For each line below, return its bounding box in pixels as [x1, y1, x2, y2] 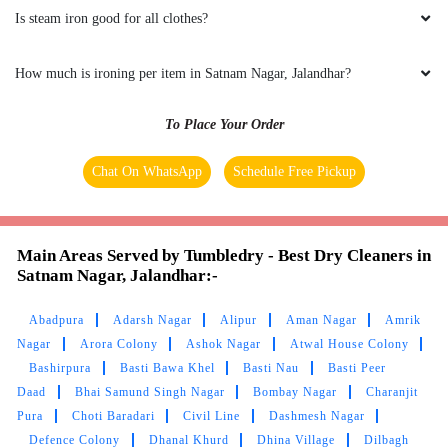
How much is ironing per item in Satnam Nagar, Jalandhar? [15, 65, 351, 81]
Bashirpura [29, 360, 91, 375]
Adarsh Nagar [112, 312, 192, 327]
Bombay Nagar [253, 384, 337, 399]
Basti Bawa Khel [119, 360, 215, 375]
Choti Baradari [71, 408, 155, 423]
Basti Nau [243, 360, 299, 375]
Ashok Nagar [186, 336, 261, 351]
